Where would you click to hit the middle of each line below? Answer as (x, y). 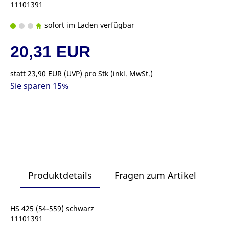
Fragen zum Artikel (155, 175)
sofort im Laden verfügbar (88, 25)
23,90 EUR (45, 73)
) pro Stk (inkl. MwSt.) (116, 73)
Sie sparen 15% (39, 86)
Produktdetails (60, 175)
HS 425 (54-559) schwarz (52, 208)
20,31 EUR (50, 52)
